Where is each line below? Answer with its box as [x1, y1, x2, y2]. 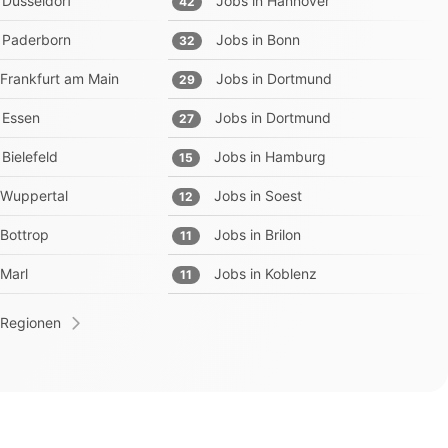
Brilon [265, 226, 301, 243]
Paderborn [2, 31, 71, 48]
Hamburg [265, 148, 326, 165]
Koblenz [265, 265, 317, 282]
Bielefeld [2, 148, 58, 165]
